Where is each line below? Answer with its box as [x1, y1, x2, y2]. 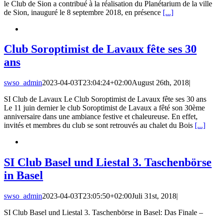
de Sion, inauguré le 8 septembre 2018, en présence [4, 8, 163, 16]
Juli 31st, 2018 [132, 192, 176, 201]
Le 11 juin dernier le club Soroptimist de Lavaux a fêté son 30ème [4, 104, 205, 112]
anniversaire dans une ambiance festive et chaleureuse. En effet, [4, 112, 198, 121]
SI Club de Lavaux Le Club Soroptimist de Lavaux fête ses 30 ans [4, 95, 206, 104]
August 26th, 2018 [132, 78, 189, 87]
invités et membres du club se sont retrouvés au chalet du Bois [4, 121, 195, 130]
